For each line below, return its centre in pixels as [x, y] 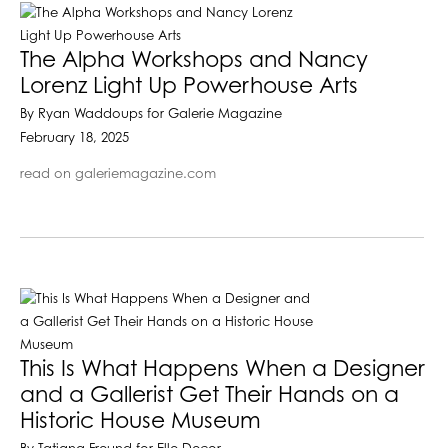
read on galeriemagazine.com [118, 174]
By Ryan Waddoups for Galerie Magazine [151, 114]
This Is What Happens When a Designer [222, 369]
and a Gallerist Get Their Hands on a [209, 395]
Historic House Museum [140, 421]
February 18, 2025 [74, 138]
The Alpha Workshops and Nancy [194, 60]
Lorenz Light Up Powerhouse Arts [189, 86]
